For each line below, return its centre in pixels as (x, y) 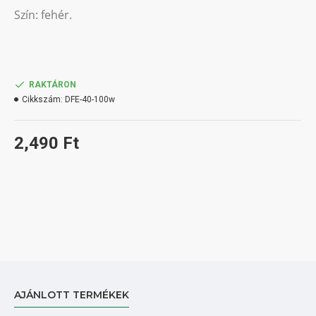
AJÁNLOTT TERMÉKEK (72, 295)
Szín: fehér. (43, 15)
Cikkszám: (42, 99)
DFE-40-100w (90, 99)
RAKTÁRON (53, 85)
